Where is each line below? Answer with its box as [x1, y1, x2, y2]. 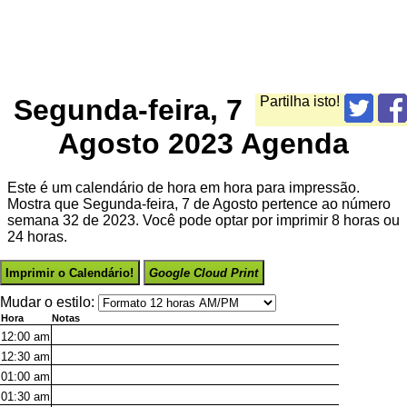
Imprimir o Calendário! [5, 265, 134, 280]
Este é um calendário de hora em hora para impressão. [7, 180, 360, 196]
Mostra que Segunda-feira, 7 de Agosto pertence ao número [7, 196, 391, 213]
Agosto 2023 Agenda [58, 126, 349, 160]
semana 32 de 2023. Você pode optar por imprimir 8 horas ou [7, 213, 400, 229]
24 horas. [7, 229, 67, 245]
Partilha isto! [260, 93, 340, 109]
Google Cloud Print [149, 265, 259, 280]
